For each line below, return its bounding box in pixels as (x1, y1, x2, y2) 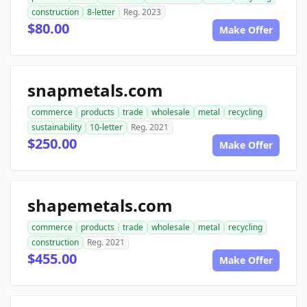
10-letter (90, 121, 123, 133)
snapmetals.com (27, 79, 163, 101)
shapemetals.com (27, 194, 173, 217)
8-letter (87, 6, 115, 18)
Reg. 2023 (123, 6, 161, 18)
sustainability (32, 121, 82, 133)
